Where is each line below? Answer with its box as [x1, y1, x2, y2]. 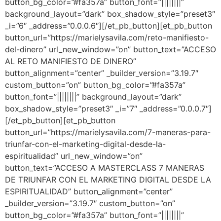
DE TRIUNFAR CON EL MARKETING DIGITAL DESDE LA [5, 175, 211, 185]
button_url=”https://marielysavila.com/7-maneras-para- [5, 127, 211, 138]
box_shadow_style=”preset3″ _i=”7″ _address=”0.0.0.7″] [5, 104, 212, 114]
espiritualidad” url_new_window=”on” [5, 151, 143, 161]
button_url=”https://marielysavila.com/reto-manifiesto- [5, 33, 209, 43]
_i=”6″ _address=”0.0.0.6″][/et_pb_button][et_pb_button [5, 21, 212, 31]
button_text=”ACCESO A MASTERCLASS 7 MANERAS [5, 163, 204, 173]
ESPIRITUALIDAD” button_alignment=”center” [5, 186, 173, 197]
